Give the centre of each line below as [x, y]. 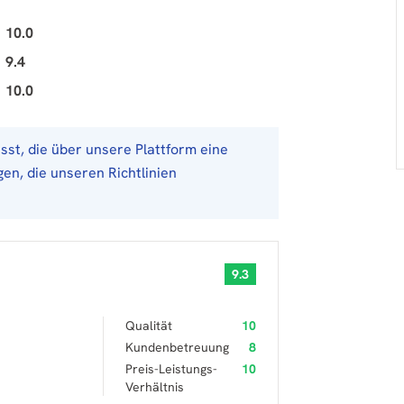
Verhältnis [155, 387]
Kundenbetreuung [177, 347]
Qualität [149, 326]
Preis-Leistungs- [171, 369]
